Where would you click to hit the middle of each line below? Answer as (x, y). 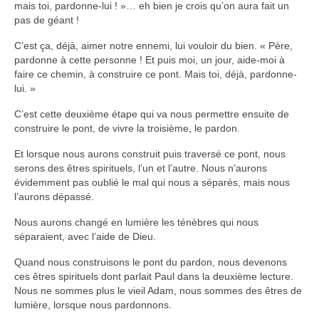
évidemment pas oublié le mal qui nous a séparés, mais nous (152, 183)
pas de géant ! (47, 20)
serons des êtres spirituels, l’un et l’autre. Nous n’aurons (141, 168)
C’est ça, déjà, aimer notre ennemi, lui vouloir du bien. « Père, (153, 46)
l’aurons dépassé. (54, 197)
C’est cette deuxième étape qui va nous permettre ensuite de (152, 114)
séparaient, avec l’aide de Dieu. (85, 237)
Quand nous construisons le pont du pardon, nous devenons (151, 262)
